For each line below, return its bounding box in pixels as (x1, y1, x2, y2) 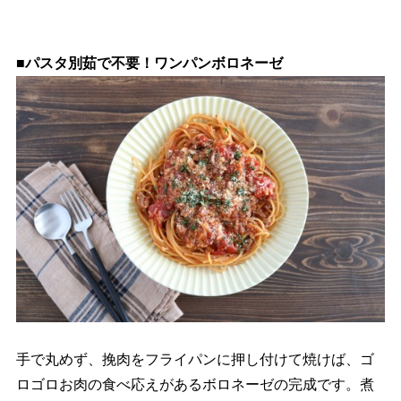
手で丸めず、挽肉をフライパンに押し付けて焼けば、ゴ (15, 351, 374, 367)
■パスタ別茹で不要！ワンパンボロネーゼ (15, 55, 283, 72)
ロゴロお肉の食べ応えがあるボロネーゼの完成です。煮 (15, 376, 374, 392)
